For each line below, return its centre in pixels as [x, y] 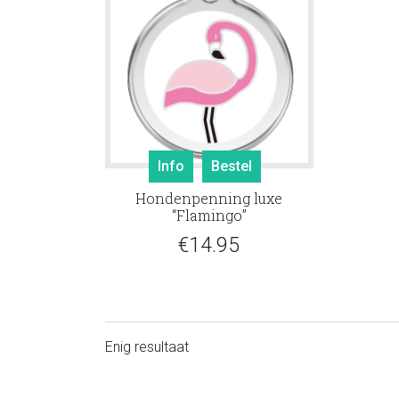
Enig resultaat [147, 346]
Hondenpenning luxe [209, 198]
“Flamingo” [209, 215]
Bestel [231, 166]
